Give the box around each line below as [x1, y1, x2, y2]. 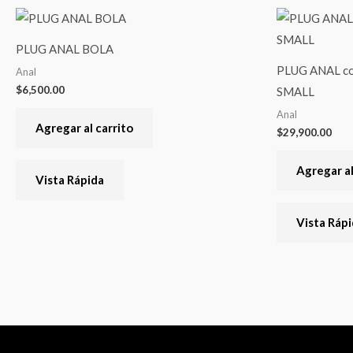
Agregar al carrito [35, 120, 133, 135]
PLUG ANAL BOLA [16, 41, 113, 56]
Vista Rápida [35, 172, 104, 187]
